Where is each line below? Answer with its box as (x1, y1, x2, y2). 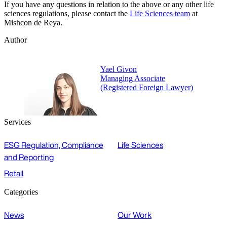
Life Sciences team (130, 9, 190, 18)
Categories (4, 187, 38, 196)
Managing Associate (100, 73, 165, 83)
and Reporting (4, 150, 54, 163)
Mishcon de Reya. (4, 18, 62, 27)
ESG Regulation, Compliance (4, 138, 103, 151)
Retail (4, 167, 23, 179)
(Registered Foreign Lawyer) (100, 83, 193, 92)
